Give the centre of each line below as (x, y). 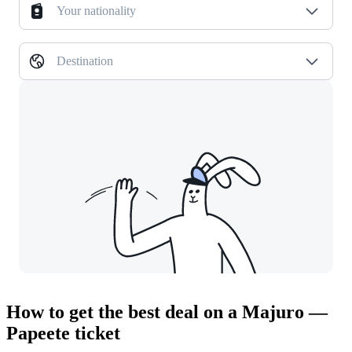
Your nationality (96, 11)
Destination (85, 61)
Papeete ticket (63, 334)
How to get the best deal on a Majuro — (167, 312)
